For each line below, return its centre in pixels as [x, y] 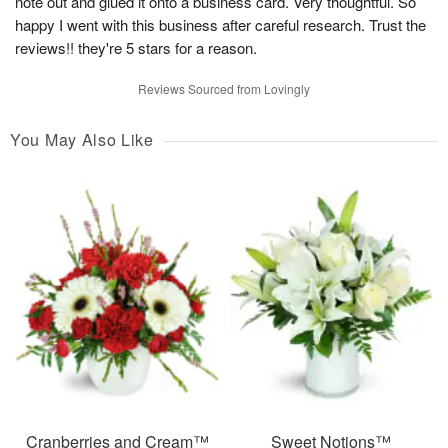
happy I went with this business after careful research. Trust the [220, 25]
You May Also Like [82, 140]
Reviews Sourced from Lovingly [224, 89]
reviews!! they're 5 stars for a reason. [136, 48]
